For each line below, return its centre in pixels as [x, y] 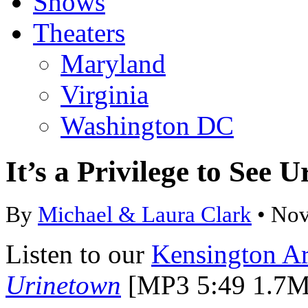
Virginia [104, 94]
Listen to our [78, 254]
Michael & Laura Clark [145, 214]
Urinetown [63, 285]
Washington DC [147, 125]
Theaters [79, 32]
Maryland [113, 63]
